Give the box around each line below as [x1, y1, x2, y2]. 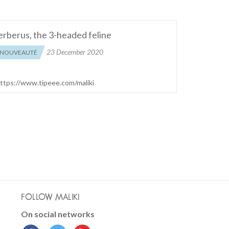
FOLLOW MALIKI [21, 193, 80, 202]
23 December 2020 [46, 47, 103, 56]
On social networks [21, 209, 95, 219]
